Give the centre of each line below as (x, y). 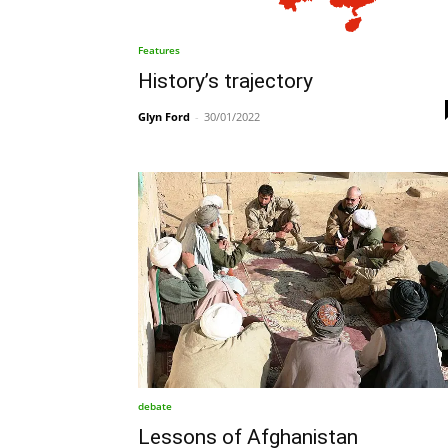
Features (159, 50)
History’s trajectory (225, 81)
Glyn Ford (164, 117)
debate (155, 406)
